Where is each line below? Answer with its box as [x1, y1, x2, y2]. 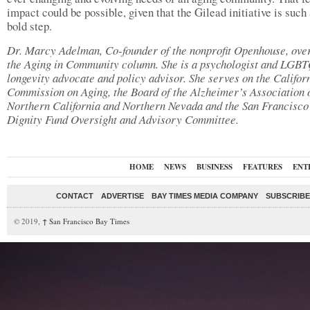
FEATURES [242, 161, 282, 172]
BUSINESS [196, 161, 232, 172]
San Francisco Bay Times [47, 216, 129, 226]
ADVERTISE [101, 192, 144, 200]
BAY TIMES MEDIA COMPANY [152, 192, 258, 200]
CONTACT [56, 192, 93, 200]
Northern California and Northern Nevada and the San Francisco [7, 98, 309, 113]
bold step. [7, 18, 52, 34]
